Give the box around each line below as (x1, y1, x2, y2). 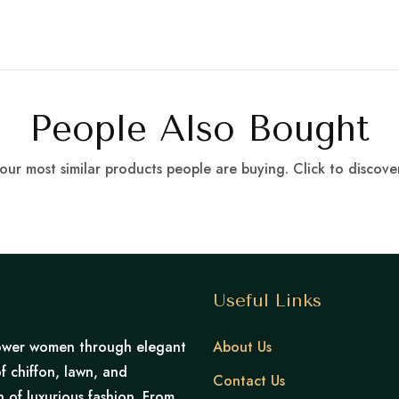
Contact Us (213, 370, 285, 392)
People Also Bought (29, 108, 370, 151)
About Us (213, 337, 272, 358)
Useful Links (213, 290, 322, 312)
